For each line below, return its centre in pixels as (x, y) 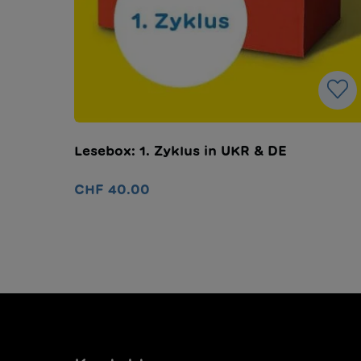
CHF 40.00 (112, 189)
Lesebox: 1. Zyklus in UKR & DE (180, 150)
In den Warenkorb (222, 231)
